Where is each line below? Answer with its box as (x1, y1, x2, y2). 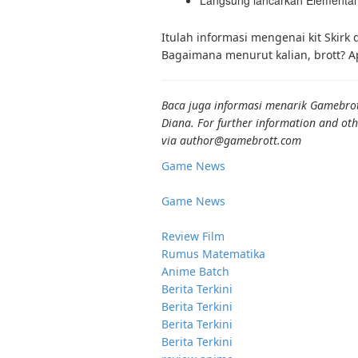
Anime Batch (161, 263, 229, 279)
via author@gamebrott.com (161, 132, 301, 148)
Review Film (161, 228, 225, 244)
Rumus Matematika (161, 245, 265, 261)
